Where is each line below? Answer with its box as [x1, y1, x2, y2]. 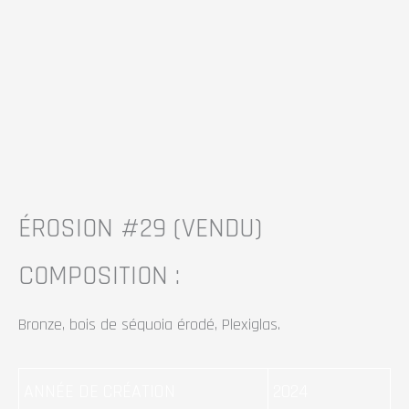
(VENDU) [166, 210, 262, 246]
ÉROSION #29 [18, 210, 166, 246]
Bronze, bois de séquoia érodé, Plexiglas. [18, 314, 280, 336]
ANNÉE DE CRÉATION [24, 380, 175, 404]
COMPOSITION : [18, 257, 180, 293]
